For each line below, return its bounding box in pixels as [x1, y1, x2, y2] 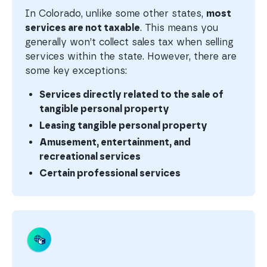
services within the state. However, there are [24, 51, 237, 63]
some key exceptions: [24, 65, 127, 77]
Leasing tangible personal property [39, 120, 207, 132]
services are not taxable [24, 22, 140, 34]
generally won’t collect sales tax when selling [24, 36, 234, 48]
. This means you [139, 22, 218, 34]
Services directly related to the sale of [39, 89, 223, 101]
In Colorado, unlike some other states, [24, 8, 206, 20]
